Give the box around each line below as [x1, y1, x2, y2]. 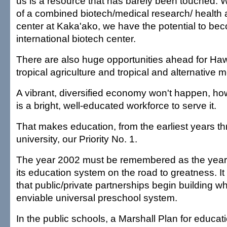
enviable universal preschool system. [16, 192, 177, 203]
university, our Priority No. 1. [16, 133, 137, 144]
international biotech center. [16, 33, 136, 44]
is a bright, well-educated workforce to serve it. [16, 100, 216, 111]
